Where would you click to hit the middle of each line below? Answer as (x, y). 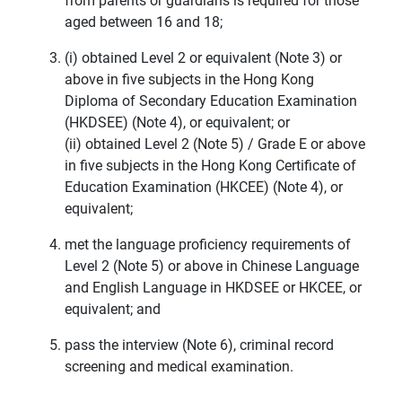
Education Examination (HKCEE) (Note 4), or (204, 188)
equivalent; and (113, 310)
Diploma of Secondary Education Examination (211, 101)
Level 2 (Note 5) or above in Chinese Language (212, 267)
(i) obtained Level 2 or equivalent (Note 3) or (203, 58)
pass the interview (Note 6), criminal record (199, 345)
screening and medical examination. (179, 367)
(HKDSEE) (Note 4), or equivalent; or (177, 123)
